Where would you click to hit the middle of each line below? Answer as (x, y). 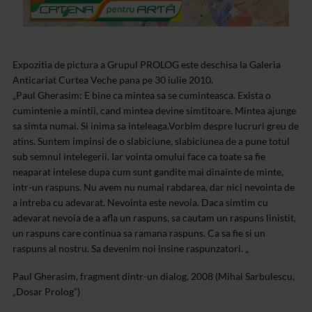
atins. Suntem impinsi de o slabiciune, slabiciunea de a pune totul (151, 141)
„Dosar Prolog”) (46, 292)
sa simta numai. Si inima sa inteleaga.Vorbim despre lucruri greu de (156, 126)
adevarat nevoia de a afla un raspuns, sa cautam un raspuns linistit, (154, 218)
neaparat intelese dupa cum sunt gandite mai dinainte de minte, (148, 172)
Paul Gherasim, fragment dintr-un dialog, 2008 (114, 276)
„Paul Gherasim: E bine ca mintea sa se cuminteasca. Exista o (142, 95)
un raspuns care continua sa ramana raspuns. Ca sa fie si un (139, 233)
